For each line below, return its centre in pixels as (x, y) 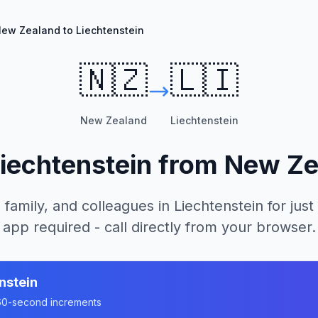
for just (289, 206)
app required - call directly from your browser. (159, 227)
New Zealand (114, 120)
